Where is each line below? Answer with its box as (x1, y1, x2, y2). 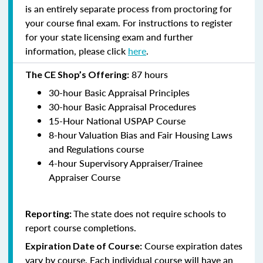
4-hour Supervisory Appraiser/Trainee (49, 156, 203, 170)
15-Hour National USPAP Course (49, 113, 186, 127)
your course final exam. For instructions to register (25, 15, 232, 29)
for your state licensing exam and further (25, 29, 193, 43)
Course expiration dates (142, 238, 242, 252)
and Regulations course (49, 141, 144, 156)
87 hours (129, 67, 168, 81)
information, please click (25, 43, 128, 58)
